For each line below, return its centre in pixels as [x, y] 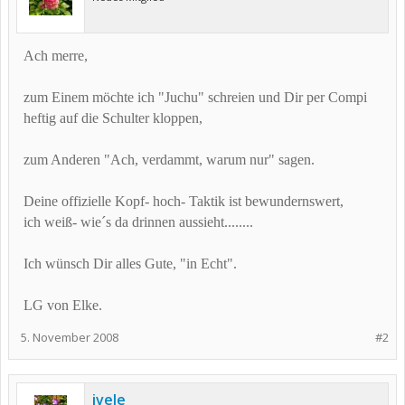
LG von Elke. [63, 305]
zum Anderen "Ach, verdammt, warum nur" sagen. [169, 160]
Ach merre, [56, 56]
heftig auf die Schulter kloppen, [113, 118]
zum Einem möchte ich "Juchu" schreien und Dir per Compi [195, 97]
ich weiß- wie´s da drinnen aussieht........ [138, 222]
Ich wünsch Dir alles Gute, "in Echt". [130, 264]
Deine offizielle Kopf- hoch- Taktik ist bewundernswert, [184, 201]
